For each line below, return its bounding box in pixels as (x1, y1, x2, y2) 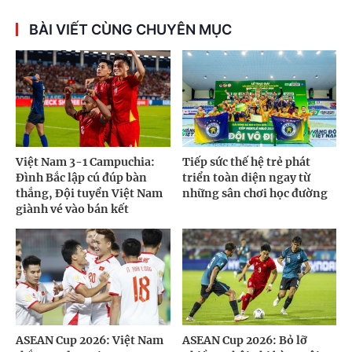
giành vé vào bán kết (16, 201, 129, 216)
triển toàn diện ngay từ (181, 170, 310, 185)
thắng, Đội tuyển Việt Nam (16, 185, 163, 200)
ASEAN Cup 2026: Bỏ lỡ (181, 332, 307, 347)
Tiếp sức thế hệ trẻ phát (181, 154, 310, 169)
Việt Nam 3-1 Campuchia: (16, 154, 155, 169)
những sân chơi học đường (181, 185, 328, 200)
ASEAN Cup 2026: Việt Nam (16, 332, 163, 347)
